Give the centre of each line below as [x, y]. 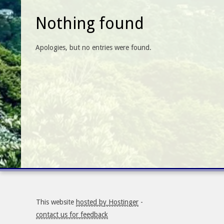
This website [56, 202]
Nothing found [90, 23]
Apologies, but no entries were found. [93, 47]
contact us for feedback [72, 214]
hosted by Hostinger [107, 202]
